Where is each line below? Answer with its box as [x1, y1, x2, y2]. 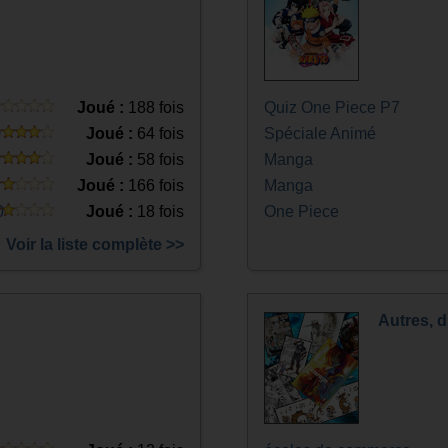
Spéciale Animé [263, 125, 376, 142]
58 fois [133, 151, 185, 168]
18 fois [133, 203, 185, 220]
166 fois [124, 177, 185, 194]
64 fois [133, 125, 185, 142]
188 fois [124, 99, 185, 116]
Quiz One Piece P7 [263, 99, 400, 116]
